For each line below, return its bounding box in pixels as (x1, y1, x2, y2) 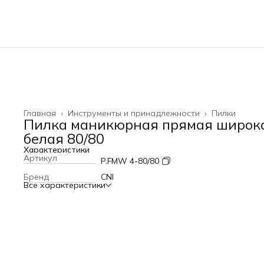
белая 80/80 (24, 130, 104, 147)
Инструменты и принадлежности (68, 108, 200, 118)
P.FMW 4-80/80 (101, 156, 159, 166)
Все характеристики (24, 180, 105, 190)
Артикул (24, 153, 57, 163)
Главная (24, 108, 56, 118)
